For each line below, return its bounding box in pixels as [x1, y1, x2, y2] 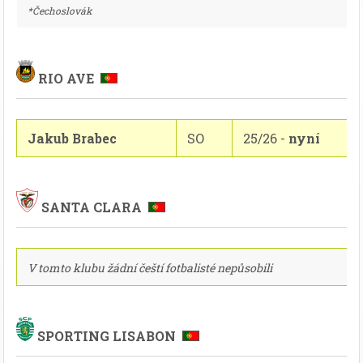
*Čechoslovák [28, 4, 92, 17]
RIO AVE [35, 70, 100, 87]
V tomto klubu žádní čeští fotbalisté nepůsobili [28, 260, 272, 275]
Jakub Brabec [28, 130, 117, 147]
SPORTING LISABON [34, 327, 182, 344]
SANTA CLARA [38, 199, 148, 216]
